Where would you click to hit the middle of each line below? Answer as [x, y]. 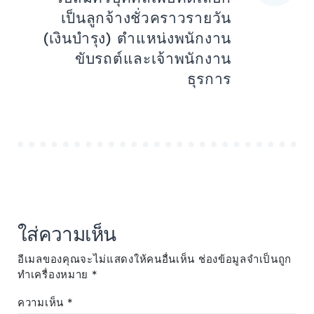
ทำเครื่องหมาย [55, 275]
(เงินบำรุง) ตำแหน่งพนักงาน [137, 39]
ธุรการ [209, 79]
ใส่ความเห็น [67, 235]
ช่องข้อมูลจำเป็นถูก [245, 259]
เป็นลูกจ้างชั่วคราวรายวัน [146, 18]
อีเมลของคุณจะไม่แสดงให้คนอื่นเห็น [107, 259]
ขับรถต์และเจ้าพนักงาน [153, 59]
